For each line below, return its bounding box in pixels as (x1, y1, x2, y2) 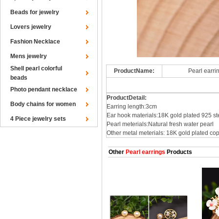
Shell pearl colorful (10, 65, 62, 72)
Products (165, 149, 192, 155)
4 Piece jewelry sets (10, 115, 66, 122)
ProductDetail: (107, 94, 147, 101)
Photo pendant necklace (10, 86, 77, 93)
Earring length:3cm (107, 103, 157, 110)
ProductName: (114, 67, 154, 74)
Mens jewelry (10, 53, 47, 60)
